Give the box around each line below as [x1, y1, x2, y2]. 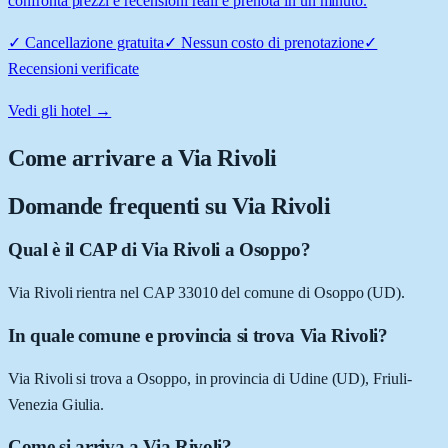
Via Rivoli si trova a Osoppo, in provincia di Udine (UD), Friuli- [8, 369, 412, 387]
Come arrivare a [8, 144, 179, 171]
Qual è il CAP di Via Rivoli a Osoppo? [8, 239, 311, 261]
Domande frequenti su [8, 192, 232, 219]
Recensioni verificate [8, 59, 139, 77]
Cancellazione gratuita [24, 33, 164, 51]
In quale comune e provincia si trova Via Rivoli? [8, 324, 388, 346]
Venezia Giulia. [8, 395, 105, 413]
